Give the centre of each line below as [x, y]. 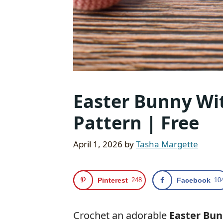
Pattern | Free [136, 123]
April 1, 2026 [98, 144]
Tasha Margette [167, 144]
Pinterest [113, 180]
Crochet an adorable [121, 215]
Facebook [194, 180]
